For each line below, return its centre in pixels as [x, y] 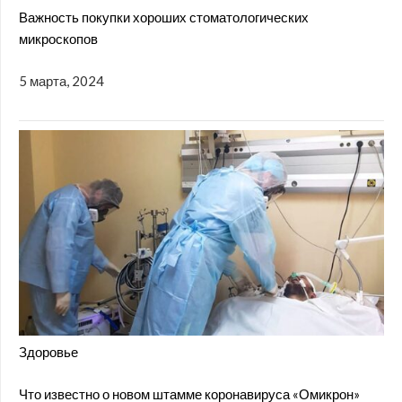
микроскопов [58, 39]
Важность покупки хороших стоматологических [164, 17]
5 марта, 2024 [61, 80]
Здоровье [48, 352]
